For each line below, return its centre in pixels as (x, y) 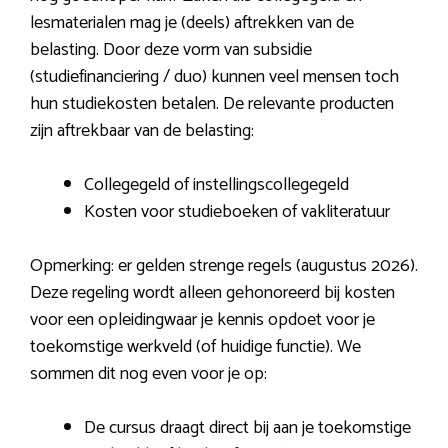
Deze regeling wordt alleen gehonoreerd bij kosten (212, 293)
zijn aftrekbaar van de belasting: (142, 131)
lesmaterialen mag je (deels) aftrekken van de (192, 23)
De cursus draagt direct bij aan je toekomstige (247, 428)
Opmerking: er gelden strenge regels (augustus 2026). (224, 266)
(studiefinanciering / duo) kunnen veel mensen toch (214, 77)
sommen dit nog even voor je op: (148, 374)
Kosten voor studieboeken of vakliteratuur (237, 212)
